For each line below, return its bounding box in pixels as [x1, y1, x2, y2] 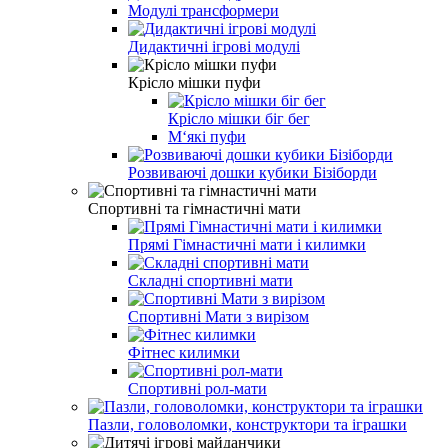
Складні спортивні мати [128, 271, 293, 289]
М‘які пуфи [168, 127, 246, 145]
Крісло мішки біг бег [168, 109, 310, 127]
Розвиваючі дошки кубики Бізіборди [128, 163, 377, 181]
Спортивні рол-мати [128, 379, 267, 397]
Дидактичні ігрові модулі [128, 37, 300, 55]
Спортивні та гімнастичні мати [88, 199, 301, 217]
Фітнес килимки [128, 343, 240, 361]
